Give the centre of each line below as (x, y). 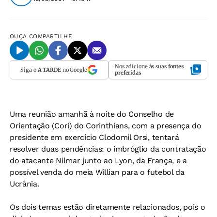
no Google (74, 70)
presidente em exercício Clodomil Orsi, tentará (94, 137)
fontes (176, 66)
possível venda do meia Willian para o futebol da (97, 172)
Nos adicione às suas (141, 66)
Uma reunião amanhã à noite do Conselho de (92, 114)
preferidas (128, 73)
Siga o (29, 70)
